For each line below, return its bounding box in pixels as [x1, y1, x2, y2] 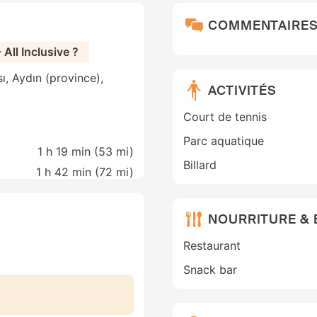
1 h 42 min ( [36, 165, 99, 180]
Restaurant [183, 238, 241, 253]
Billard [183, 158, 217, 173]
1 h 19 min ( [38, 144, 98, 159]
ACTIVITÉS [208, 81, 277, 99]
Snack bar [183, 263, 237, 277]
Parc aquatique [183, 134, 264, 149]
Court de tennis [183, 110, 267, 125]
